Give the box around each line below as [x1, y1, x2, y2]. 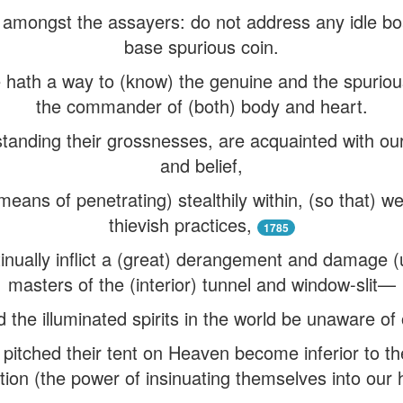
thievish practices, [108, 211, 252, 237]
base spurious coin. [124, 33, 279, 59]
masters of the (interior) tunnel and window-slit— [7, 271, 396, 297]
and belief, [160, 152, 243, 178]
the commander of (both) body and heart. [35, 93, 368, 119]
